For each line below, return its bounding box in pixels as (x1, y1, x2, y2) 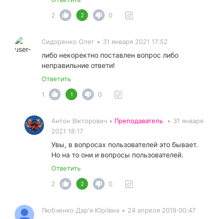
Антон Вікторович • (51, 117, 114, 125)
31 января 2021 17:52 (103, 38, 168, 46)
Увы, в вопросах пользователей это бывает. (51, 140, 198, 149)
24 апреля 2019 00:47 (128, 206, 196, 215)
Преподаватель (114, 117, 163, 125)
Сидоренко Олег (42, 38, 94, 46)
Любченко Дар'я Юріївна (42, 206, 119, 215)
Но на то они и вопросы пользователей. (51, 151, 183, 159)
